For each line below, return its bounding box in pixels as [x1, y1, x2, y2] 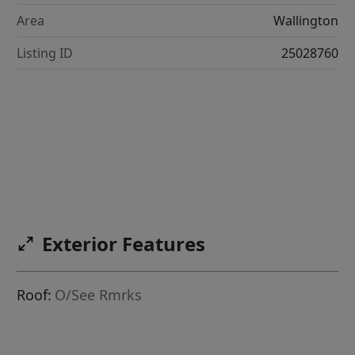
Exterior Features [42, 231, 206, 258]
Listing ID [17, 44, 74, 62]
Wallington [273, 11, 338, 29]
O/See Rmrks [55, 285, 143, 305]
